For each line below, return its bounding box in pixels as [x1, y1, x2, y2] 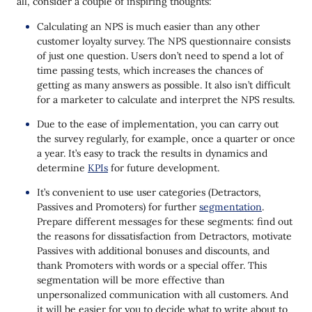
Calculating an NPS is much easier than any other [37, 19, 260, 33]
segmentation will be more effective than [37, 273, 225, 286]
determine [37, 161, 88, 174]
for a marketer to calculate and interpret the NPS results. [37, 93, 295, 106]
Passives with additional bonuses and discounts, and [37, 244, 270, 257]
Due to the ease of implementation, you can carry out [37, 117, 279, 130]
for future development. [108, 161, 219, 174]
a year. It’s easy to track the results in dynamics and [37, 146, 267, 159]
